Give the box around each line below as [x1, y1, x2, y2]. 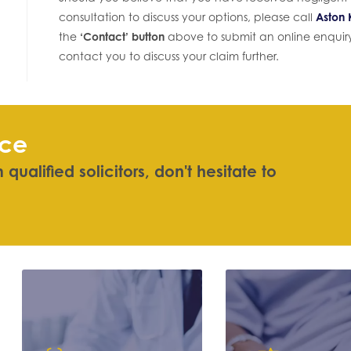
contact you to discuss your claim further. [59, 49, 279, 63]
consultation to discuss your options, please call [59, 10, 316, 24]
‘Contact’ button [80, 30, 165, 44]
